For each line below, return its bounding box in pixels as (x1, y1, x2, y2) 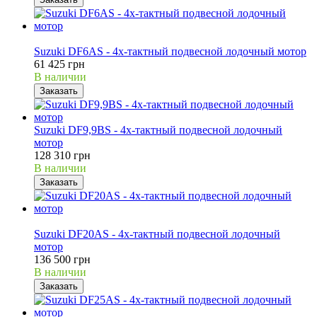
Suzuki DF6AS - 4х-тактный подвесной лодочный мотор (34, 45, 306, 57)
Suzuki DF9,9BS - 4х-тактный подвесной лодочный (34, 123, 282, 136)
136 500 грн (34, 253, 91, 265)
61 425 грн (34, 57, 85, 70)
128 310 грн (34, 149, 91, 161)
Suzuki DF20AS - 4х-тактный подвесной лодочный (34, 227, 280, 240)
